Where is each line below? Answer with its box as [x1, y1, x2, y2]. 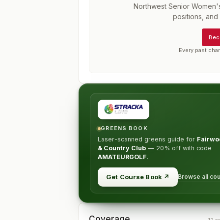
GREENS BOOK [101, 125, 148, 132]
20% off [156, 144, 181, 152]
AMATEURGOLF [98, 153, 147, 161]
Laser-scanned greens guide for [98, 136, 197, 143]
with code [181, 144, 212, 152]
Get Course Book [106, 173, 162, 181]
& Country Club [98, 144, 146, 152]
